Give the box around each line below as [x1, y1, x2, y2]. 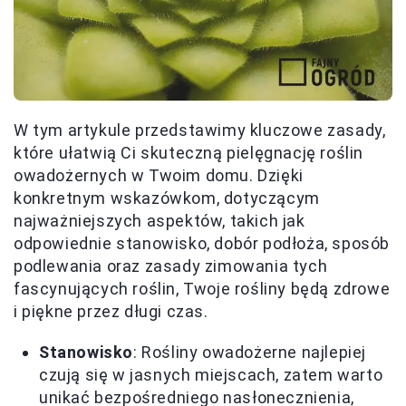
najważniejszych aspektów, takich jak [14, 210, 305, 230]
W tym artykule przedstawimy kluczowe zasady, [14, 120, 386, 140]
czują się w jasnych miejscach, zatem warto [39, 364, 383, 384]
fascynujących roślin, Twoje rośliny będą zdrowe [14, 278, 391, 298]
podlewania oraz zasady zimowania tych [14, 256, 328, 275]
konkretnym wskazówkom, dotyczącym [14, 188, 320, 208]
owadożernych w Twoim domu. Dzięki [14, 165, 304, 185]
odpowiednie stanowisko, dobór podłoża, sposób [14, 233, 391, 253]
